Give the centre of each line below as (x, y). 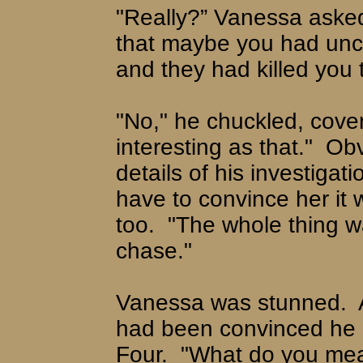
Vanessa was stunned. (231, 302)
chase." (154, 250)
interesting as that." (214, 147)
